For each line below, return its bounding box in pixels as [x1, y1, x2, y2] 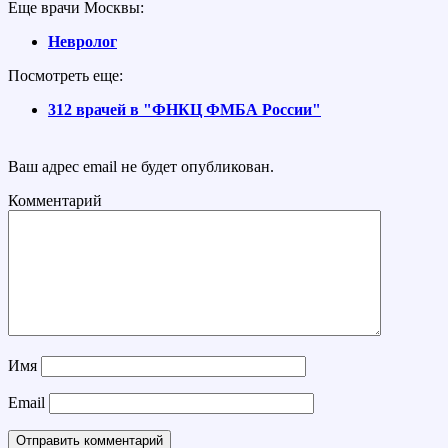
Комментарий [8, 191, 102, 209]
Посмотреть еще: [8, 66, 123, 84]
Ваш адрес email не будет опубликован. [8, 157, 274, 175]
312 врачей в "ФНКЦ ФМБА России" [48, 100, 321, 118]
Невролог [48, 32, 117, 50]
